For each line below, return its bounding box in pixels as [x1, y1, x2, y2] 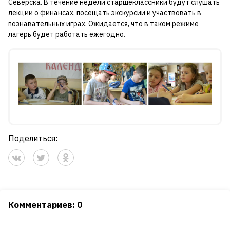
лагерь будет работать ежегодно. [8, 29, 128, 39]
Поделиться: [8, 132, 57, 143]
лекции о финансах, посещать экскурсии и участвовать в [8, 8, 201, 17]
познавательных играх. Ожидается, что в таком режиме [8, 18, 199, 28]
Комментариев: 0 [8, 199, 82, 210]
